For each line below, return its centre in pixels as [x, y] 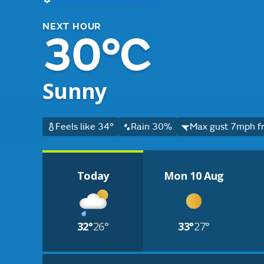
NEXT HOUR [72, 27]
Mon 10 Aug [194, 176]
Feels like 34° [84, 127]
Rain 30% [152, 127]
